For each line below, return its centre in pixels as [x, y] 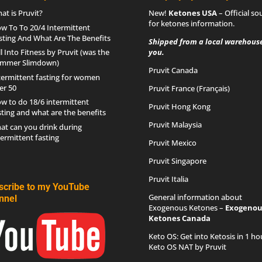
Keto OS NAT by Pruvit [187, 247]
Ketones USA [192, 13]
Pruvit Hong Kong [179, 107]
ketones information [196, 24]
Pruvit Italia [168, 179]
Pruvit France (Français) [189, 89]
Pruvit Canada [173, 70]
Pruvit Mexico [172, 143]
